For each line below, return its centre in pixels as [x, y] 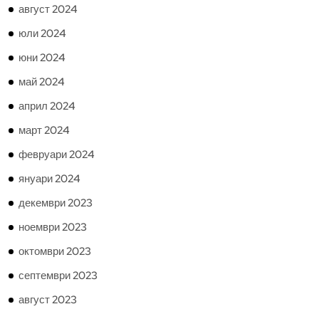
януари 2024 [49, 179]
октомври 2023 [55, 251]
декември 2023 [56, 203]
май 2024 [42, 82]
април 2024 [47, 106]
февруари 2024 [57, 155]
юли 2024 [42, 33]
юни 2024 [42, 58]
